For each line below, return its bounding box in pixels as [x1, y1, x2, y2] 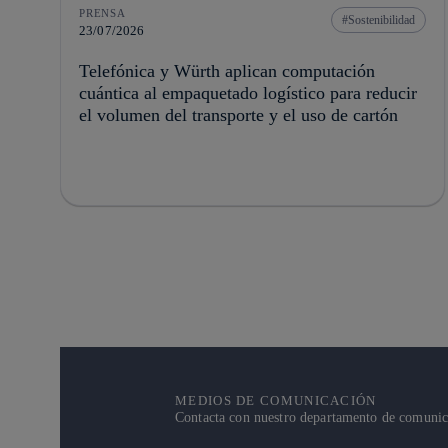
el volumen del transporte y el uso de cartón [79, 105, 398, 126]
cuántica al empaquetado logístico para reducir [79, 83, 417, 104]
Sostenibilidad [347, 13, 415, 28]
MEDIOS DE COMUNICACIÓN [175, 393, 377, 409]
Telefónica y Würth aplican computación [79, 61, 375, 82]
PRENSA [79, 7, 126, 20]
